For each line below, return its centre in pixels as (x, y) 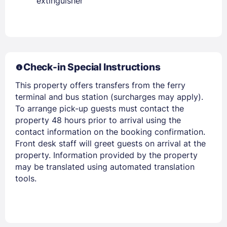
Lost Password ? (172, 62)
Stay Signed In (62, 60)
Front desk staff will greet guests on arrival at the (110, 143)
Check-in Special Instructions (92, 67)
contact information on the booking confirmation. (110, 131)
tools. (26, 178)
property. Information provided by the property (106, 155)
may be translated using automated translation (105, 166)
